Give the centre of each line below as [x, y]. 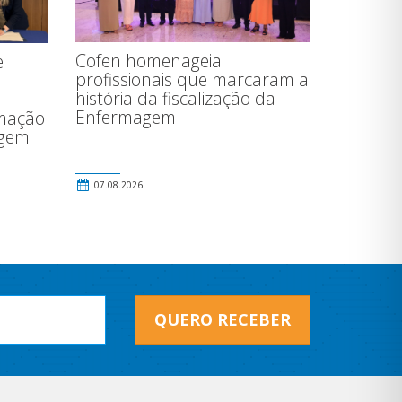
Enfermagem [125, 118]
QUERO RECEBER [223, 320]
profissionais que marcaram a [192, 80]
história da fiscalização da [175, 99]
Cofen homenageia [148, 61]
